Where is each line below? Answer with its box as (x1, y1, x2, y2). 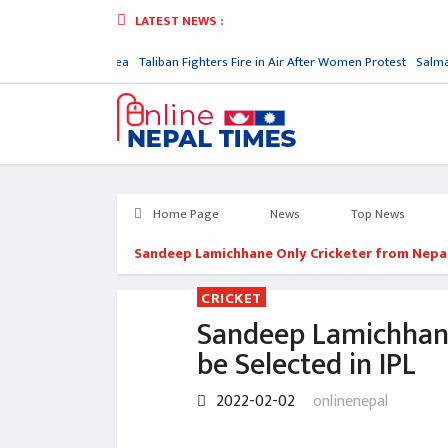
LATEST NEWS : (132, 10, 223, 32)
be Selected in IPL (197, 340, 416, 390)
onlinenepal (313, 388, 388, 415)
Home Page (150, 203, 219, 225)
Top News (351, 203, 405, 225)
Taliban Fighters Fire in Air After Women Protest (130, 51, 398, 73)
